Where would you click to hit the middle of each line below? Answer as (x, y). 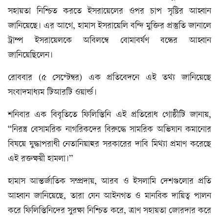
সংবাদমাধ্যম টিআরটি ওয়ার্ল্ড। (52, 93)
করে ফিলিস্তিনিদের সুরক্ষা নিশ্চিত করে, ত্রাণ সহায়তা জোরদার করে (109, 211)
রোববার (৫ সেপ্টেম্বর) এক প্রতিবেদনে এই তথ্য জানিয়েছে (109, 78)
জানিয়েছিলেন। (30, 55)
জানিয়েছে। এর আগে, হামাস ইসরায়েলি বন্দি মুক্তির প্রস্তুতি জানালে (109, 26)
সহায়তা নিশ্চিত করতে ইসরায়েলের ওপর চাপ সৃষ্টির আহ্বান (109, 11)
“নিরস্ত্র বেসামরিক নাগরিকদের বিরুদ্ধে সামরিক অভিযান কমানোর (109, 130)
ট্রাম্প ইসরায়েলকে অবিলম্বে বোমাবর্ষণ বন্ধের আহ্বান (109, 41)
